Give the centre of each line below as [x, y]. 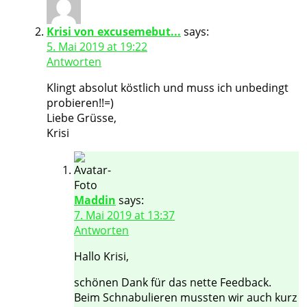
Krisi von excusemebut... [114, 31]
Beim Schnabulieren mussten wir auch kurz [185, 297]
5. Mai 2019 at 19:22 [97, 46]
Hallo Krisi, [101, 256]
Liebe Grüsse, [82, 118]
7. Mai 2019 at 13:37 [124, 215]
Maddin [95, 200]
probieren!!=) [80, 102]
